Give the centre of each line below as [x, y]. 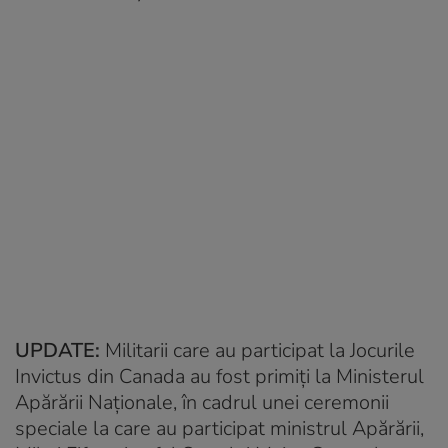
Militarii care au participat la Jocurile [260, 350]
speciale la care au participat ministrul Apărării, [219, 428]
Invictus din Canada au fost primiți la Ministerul [219, 376]
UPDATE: [60, 350]
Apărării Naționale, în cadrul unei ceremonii [202, 402]
